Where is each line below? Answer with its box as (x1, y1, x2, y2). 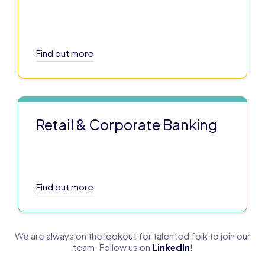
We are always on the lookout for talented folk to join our (15, 230, 250, 242)
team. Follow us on (72, 241, 152, 253)
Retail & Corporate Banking (36, 115, 218, 134)
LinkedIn (151, 241, 190, 253)
